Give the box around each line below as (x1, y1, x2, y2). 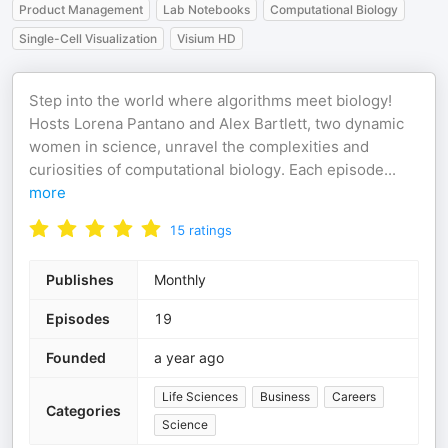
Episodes (46, 310, 110, 327)
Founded (46, 349, 106, 366)
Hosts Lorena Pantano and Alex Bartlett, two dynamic (29, 114, 404, 133)
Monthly (154, 271, 206, 288)
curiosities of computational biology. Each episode (29, 160, 384, 179)
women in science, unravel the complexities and (29, 137, 369, 156)
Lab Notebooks (163, 2, 250, 17)
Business (260, 389, 310, 404)
